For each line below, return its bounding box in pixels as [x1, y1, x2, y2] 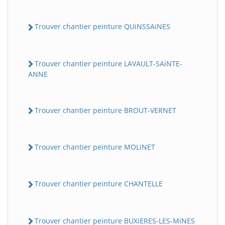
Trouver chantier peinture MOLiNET [35, 142, 155, 152]
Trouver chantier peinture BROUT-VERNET [35, 105, 176, 115]
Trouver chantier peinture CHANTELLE [35, 179, 163, 189]
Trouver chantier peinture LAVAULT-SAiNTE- [35, 58, 182, 68]
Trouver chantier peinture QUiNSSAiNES [35, 22, 170, 32]
